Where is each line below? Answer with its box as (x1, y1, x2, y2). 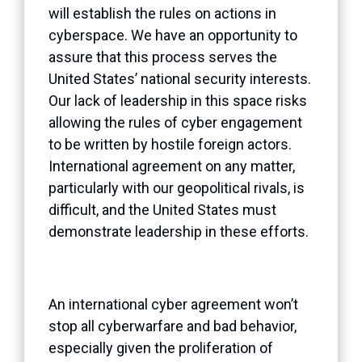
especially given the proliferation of (48, 339, 273, 356)
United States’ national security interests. (48, 69, 311, 87)
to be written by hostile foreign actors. (48, 135, 292, 153)
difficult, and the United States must (48, 200, 276, 218)
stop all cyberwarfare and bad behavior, (48, 317, 297, 335)
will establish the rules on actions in (48, 4, 276, 22)
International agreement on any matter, (48, 157, 295, 175)
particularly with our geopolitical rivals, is (48, 179, 305, 196)
